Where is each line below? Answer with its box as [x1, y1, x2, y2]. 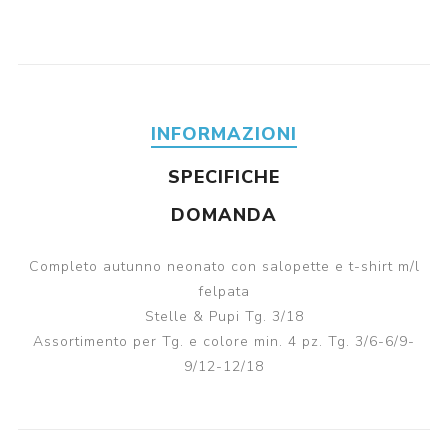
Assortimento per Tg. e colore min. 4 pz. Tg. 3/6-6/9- [33, 332, 415, 352]
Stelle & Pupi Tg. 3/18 [144, 307, 304, 327]
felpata [198, 282, 250, 302]
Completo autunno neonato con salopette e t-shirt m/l [28, 257, 420, 277]
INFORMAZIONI [151, 122, 297, 147]
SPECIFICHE [168, 165, 280, 190]
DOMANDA [171, 203, 277, 228]
